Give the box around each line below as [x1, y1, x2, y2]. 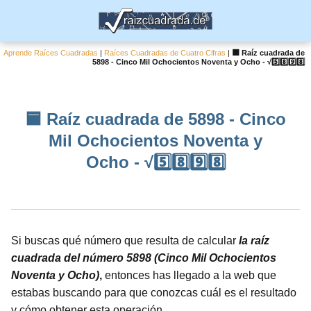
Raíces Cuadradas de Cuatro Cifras [104, 49, 226, 57]
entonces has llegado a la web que [102, 269, 276, 281]
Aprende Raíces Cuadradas [3, 49, 99, 57]
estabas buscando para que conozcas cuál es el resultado [11, 287, 296, 299]
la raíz [239, 235, 269, 246]
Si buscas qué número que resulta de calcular [11, 235, 239, 246]
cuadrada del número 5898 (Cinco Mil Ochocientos [11, 252, 276, 264]
